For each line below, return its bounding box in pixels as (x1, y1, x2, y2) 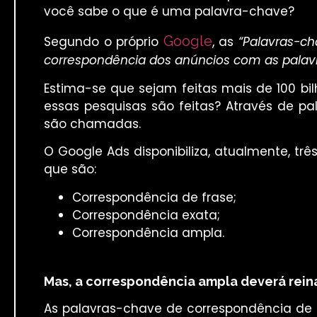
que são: (44, 161, 96, 178)
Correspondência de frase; (72, 188, 236, 206)
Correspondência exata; (72, 206, 220, 224)
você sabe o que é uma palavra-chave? (44, 3, 294, 21)
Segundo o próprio (44, 33, 163, 51)
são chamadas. (44, 115, 141, 132)
